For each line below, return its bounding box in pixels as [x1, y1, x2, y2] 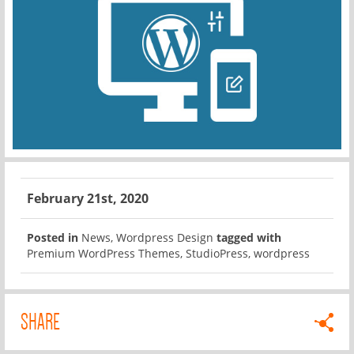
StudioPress [186, 245, 248, 261]
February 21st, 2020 [27, 189, 149, 207]
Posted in [27, 229, 78, 245]
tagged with [217, 229, 281, 245]
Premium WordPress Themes [27, 245, 180, 261]
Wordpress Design [116, 229, 213, 245]
